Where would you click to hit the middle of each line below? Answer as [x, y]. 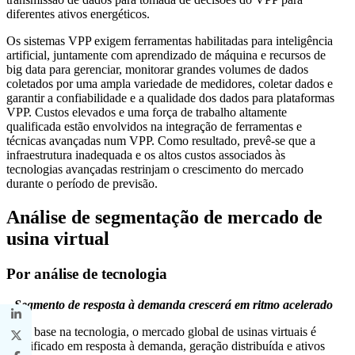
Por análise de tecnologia [87, 274]
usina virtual [60, 239]
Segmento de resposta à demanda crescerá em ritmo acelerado [174, 304]
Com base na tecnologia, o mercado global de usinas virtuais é [161, 331]
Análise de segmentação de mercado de [164, 218]
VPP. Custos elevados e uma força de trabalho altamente [147, 113]
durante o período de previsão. [82, 184]
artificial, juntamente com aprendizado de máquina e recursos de [166, 55]
